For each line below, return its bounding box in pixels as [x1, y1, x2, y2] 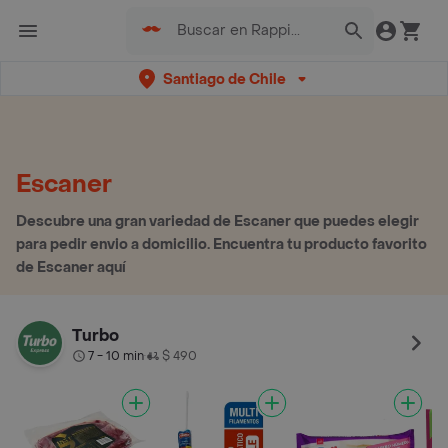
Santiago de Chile [162, 69, 286, 89]
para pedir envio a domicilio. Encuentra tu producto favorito [16, 235, 427, 254]
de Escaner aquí [16, 258, 126, 277]
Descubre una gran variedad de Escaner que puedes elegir [16, 212, 419, 231]
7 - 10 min [88, 348, 144, 364]
